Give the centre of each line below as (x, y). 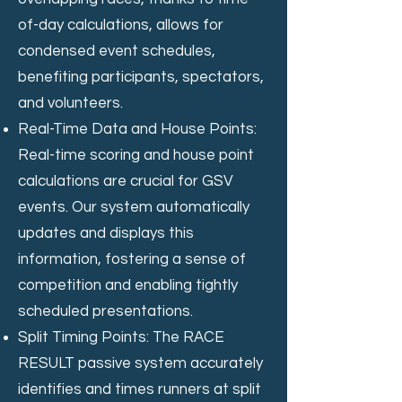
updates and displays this (106, 233)
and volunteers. (70, 103)
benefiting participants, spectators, (141, 77)
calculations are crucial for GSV (126, 181)
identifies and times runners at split (140, 389)
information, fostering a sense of (132, 259)
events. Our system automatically (134, 207)
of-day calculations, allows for (121, 25)
